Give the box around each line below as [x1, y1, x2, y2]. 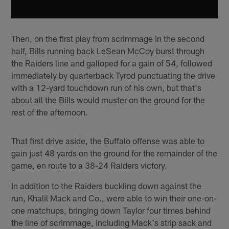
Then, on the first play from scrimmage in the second [11, 33, 205, 43]
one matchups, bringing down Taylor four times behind [11, 204, 211, 215]
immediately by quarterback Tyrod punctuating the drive [11, 70, 216, 80]
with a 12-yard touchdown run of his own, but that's [11, 82, 202, 93]
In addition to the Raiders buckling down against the [11, 180, 202, 191]
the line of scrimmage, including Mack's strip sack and [11, 217, 212, 227]
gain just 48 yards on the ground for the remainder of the [11, 147, 218, 158]
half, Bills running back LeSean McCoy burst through [11, 45, 205, 56]
